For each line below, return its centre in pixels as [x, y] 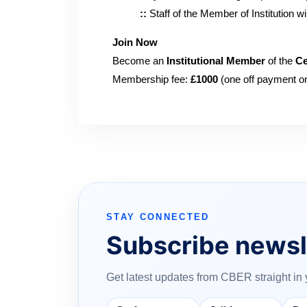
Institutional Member [214, 61]
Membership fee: [151, 79]
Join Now [135, 42]
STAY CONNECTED [158, 217]
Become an [138, 61]
